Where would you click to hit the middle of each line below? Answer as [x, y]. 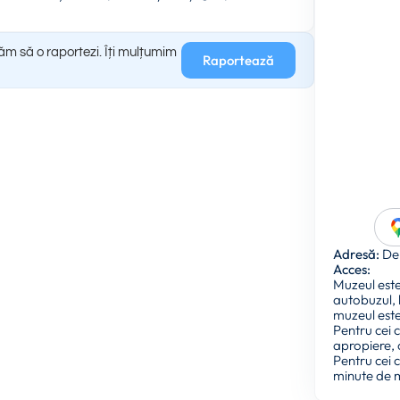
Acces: [352, 270]
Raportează [239, 60]
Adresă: [357, 254]
